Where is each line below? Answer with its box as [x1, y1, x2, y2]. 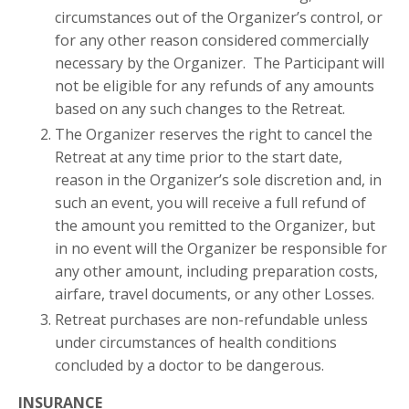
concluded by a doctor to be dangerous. [55, 355, 324, 376]
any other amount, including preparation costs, [55, 261, 378, 282]
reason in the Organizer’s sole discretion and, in [55, 170, 382, 191]
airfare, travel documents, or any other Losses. [55, 284, 374, 305]
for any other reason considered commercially [55, 30, 369, 50]
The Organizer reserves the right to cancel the [55, 124, 372, 145]
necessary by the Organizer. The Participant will [55, 53, 384, 73]
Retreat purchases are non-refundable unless [55, 309, 368, 330]
